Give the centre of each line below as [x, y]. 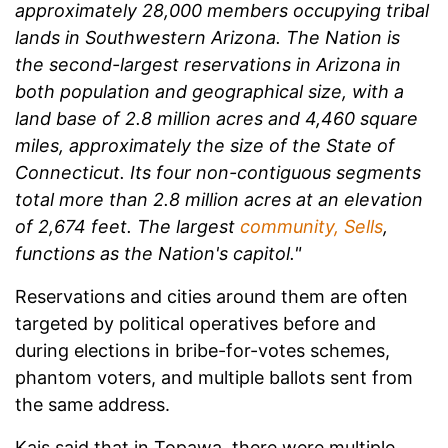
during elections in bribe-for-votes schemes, [202, 350]
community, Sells [311, 226]
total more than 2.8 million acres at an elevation [219, 199]
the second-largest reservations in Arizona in [208, 64]
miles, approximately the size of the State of [205, 145]
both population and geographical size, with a [209, 91]
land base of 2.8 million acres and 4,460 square [216, 118]
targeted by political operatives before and [195, 323]
